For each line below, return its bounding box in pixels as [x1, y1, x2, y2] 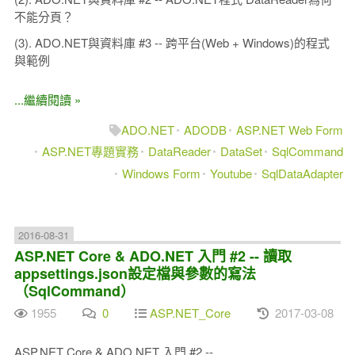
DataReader [148, 143, 212, 159]
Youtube [210, 164, 253, 181]
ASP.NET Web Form [236, 120, 344, 138]
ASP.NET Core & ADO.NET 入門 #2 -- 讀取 [13, 246, 292, 266]
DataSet [220, 143, 263, 159]
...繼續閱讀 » [13, 90, 81, 108]
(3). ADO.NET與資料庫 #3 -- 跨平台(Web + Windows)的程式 [13, 33, 330, 51]
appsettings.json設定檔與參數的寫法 [13, 263, 256, 284]
